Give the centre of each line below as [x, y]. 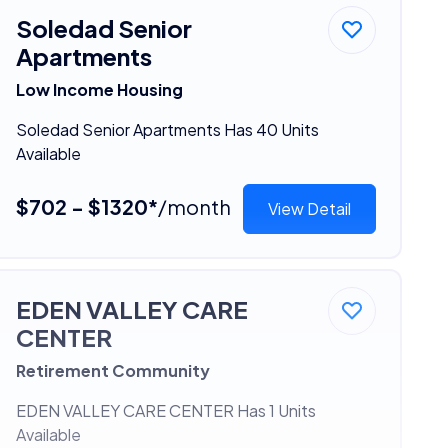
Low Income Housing [99, 89]
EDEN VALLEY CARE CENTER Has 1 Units [165, 410]
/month [194, 206]
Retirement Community [112, 370]
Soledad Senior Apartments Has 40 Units [167, 129]
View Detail [310, 208]
